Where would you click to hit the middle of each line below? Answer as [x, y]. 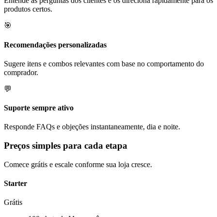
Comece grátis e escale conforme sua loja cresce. [78, 164]
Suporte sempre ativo [39, 108]
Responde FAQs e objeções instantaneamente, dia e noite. [92, 127]
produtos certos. [28, 9]
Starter [15, 184]
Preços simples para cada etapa [66, 146]
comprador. [21, 72]
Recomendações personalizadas [55, 45]
